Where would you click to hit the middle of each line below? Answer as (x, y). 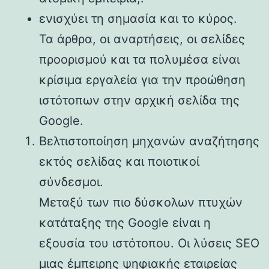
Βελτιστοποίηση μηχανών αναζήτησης (149, 141)
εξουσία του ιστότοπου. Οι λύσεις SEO (149, 243)
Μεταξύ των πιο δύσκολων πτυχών (141, 202)
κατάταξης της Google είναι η (125, 222)
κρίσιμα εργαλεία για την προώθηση (142, 80)
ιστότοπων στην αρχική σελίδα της (139, 100)
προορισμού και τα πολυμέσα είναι (139, 59)
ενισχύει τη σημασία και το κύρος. (138, 18)
